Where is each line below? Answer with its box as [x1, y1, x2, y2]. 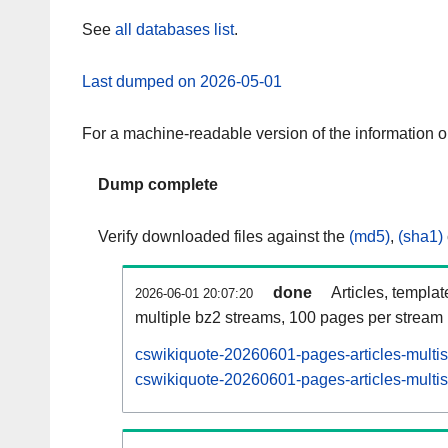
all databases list [115, 21, 234, 39]
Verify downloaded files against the [98, 228, 349, 246]
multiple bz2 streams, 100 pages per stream [135, 309, 443, 327]
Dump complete [98, 176, 218, 194]
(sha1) [398, 228, 443, 246]
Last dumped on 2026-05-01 [82, 72, 282, 90]
